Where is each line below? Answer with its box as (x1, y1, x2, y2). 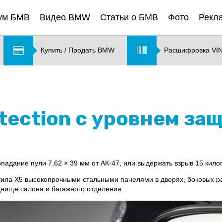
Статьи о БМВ (100, 12, 158, 22)
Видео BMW (40, 12, 90, 22)
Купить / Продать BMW (41, 46, 114, 54)
